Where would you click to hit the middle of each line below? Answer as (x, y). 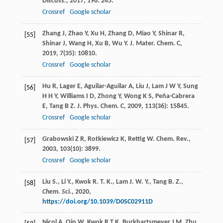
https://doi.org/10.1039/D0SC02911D (97, 202)
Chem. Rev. (172, 139)
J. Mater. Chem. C (155, 44)
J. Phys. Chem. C (100, 107)
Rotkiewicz (103, 139)
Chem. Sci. (57, 192)
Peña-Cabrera (175, 97)
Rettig (136, 139)
